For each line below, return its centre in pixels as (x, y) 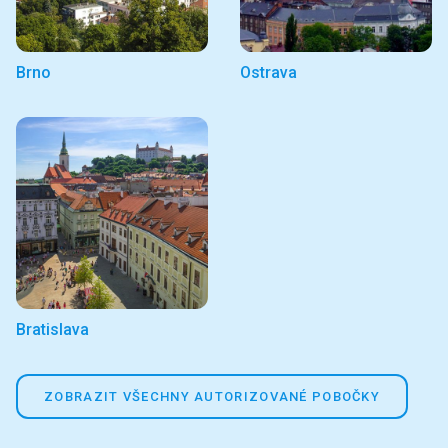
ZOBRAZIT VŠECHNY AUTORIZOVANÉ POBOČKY (212, 397)
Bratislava (52, 330)
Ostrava (268, 73)
